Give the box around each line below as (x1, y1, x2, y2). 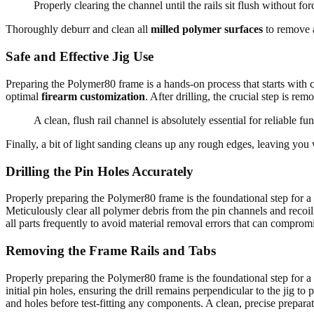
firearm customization (41, 90, 145, 102)
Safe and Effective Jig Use (6, 49, 153, 64)
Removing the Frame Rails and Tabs (6, 243, 216, 259)
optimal (6, 90, 41, 102)
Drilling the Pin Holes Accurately (6, 163, 193, 179)
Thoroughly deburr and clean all (6, 23, 151, 36)
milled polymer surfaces (151, 23, 263, 36)
